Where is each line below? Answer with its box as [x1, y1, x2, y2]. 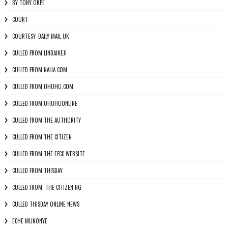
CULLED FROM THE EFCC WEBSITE [12, 150, 85, 158]
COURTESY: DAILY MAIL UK [12, 32, 69, 40]
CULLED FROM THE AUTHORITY [12, 116, 81, 124]
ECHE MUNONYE [12, 217, 47, 225]
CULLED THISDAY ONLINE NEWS [12, 200, 79, 208]
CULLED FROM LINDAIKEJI [12, 49, 67, 57]
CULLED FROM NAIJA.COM [12, 66, 67, 74]
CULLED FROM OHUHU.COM [12, 82, 73, 91]
